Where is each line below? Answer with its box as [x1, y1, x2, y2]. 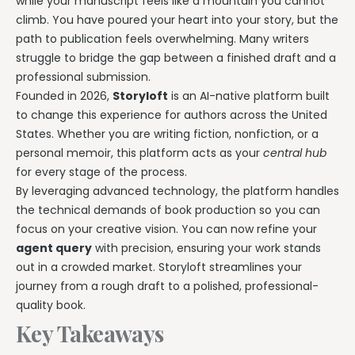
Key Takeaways [16, 318, 164, 348]
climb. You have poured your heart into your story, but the [16, 11, 338, 28]
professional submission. [16, 68, 151, 85]
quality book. [16, 296, 86, 313]
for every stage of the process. [16, 163, 187, 180]
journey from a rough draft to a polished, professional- [16, 277, 319, 294]
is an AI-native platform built [168, 87, 330, 104]
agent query [16, 239, 92, 256]
